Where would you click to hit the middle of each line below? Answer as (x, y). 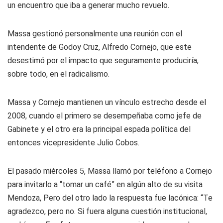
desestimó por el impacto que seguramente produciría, (103, 60)
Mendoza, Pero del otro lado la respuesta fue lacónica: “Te (110, 198)
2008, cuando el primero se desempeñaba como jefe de (105, 116)
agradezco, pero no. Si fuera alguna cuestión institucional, (107, 211)
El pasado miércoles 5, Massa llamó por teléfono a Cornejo (110, 171)
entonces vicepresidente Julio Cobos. (73, 143)
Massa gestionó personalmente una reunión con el (95, 34)
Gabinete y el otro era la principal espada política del (99, 129)
